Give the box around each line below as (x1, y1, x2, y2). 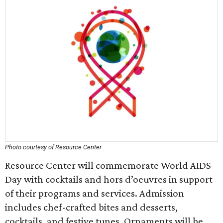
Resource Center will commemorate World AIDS (5, 159, 211, 171)
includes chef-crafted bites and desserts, (5, 201, 178, 213)
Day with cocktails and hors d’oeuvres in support (5, 173, 213, 185)
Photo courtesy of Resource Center (5, 143, 102, 151)
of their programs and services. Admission (5, 187, 184, 199)
